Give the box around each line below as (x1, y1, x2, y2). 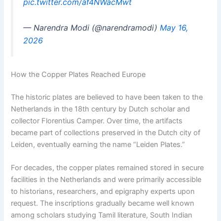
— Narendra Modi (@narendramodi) (23, 22, 160, 33)
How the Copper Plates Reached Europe (11, 70, 146, 79)
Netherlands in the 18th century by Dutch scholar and (11, 104, 190, 113)
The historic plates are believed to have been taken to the (11, 92, 203, 102)
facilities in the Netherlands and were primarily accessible (11, 175, 202, 184)
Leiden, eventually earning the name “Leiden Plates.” (11, 140, 185, 149)
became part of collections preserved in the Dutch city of (11, 128, 201, 137)
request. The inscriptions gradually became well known (11, 198, 195, 208)
